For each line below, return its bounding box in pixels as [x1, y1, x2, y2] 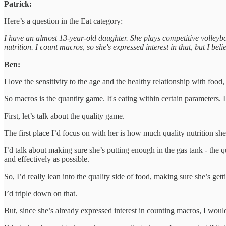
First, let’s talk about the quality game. [4, 111, 125, 120]
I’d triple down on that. [4, 189, 77, 198]
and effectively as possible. [4, 154, 89, 163]
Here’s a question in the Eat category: [4, 16, 123, 25]
